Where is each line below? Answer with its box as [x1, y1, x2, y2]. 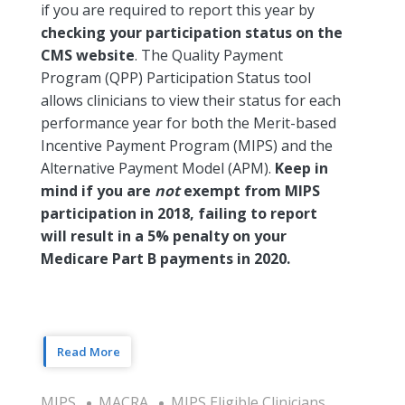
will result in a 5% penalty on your [41, 225, 287, 246]
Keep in [275, 157, 328, 178]
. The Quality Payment [135, 44, 283, 65]
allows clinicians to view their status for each [41, 89, 341, 110]
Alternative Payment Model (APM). [41, 157, 275, 178]
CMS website [41, 44, 135, 65]
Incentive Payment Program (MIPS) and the [41, 135, 333, 155]
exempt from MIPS [180, 180, 320, 201]
